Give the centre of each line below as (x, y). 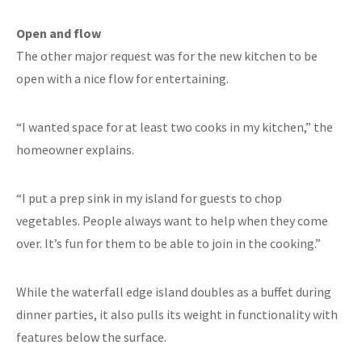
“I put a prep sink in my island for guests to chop (149, 198)
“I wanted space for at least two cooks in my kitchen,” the (175, 127)
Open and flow (59, 34)
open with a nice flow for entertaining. (122, 79)
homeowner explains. (75, 150)
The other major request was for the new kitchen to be (167, 56)
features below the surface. (91, 337)
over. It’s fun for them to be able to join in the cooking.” (168, 244)
